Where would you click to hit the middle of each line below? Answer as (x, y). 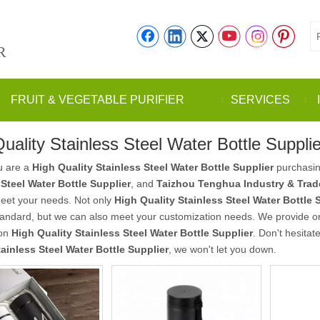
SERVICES (260, 100)
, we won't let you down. (222, 249)
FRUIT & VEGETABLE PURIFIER (97, 100)
